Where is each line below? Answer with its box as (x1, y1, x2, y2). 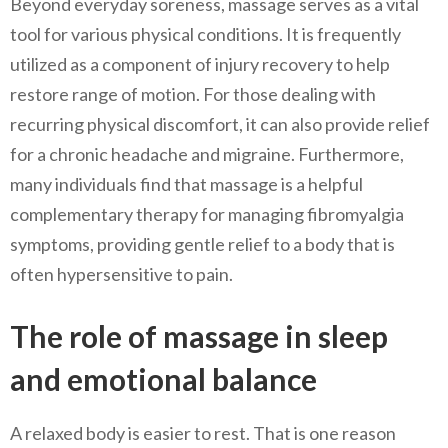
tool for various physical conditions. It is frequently (10, 23, 401, 46)
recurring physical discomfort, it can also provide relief (10, 113, 430, 136)
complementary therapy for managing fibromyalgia (10, 203, 404, 226)
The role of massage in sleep (10, 318, 388, 355)
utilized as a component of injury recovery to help (10, 53, 390, 76)
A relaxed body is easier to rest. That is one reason (10, 422, 396, 445)
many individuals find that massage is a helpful (10, 173, 363, 196)
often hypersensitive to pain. (10, 263, 233, 286)
